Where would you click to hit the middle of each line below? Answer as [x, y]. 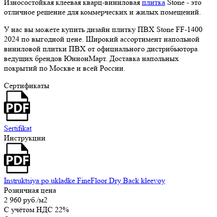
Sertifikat [18, 128]
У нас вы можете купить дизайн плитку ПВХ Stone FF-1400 [103, 30]
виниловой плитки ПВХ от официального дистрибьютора [101, 49]
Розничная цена [30, 190]
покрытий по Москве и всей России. [65, 68]
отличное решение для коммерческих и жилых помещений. [102, 12]
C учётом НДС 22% [36, 210]
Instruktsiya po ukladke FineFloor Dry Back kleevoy [85, 181]
